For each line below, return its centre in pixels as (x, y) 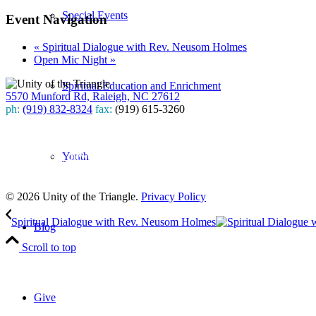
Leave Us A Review (62, 182)
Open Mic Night (72, 60)
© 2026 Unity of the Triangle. (73, 197)
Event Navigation (56, 20)
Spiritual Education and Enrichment (141, 86)
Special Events (95, 15)
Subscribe (28, 133)
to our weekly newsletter (60, 157)
